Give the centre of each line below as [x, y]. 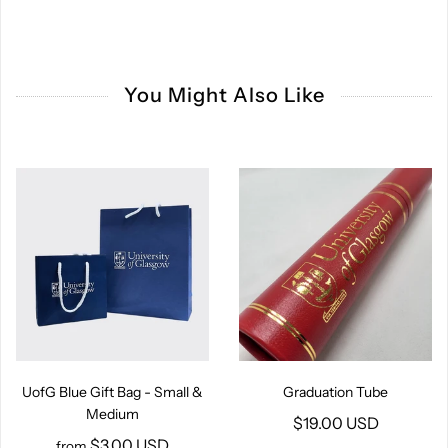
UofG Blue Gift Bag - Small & [112, 392]
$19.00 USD [335, 423]
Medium [112, 414]
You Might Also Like [224, 95]
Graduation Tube [335, 392]
